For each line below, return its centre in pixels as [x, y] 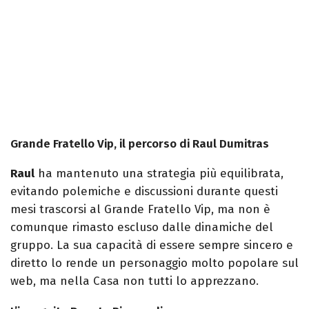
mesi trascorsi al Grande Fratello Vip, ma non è [140, 209]
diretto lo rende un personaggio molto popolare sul [154, 263]
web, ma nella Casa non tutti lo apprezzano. [134, 281]
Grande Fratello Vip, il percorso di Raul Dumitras [140, 143]
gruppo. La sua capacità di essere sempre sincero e [152, 245]
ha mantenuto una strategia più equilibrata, [159, 173]
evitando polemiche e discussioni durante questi [144, 191]
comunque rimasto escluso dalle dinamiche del [142, 227]
